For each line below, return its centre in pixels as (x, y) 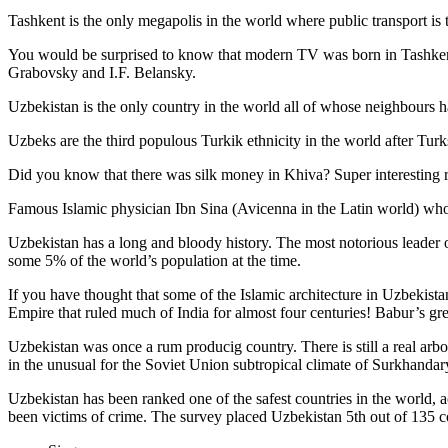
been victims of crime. (79, 416)
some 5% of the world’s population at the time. (154, 260)
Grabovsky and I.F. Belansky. (102, 72)
